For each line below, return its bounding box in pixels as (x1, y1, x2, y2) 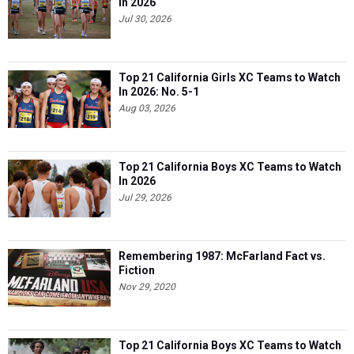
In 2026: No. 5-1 (119, 85, 199, 98)
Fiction (119, 264, 155, 277)
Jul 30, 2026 (119, 13, 171, 24)
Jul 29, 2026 (119, 192, 171, 203)
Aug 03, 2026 (119, 103, 175, 114)
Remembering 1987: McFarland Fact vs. (119, 250, 326, 262)
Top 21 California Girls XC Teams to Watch (119, 71, 341, 84)
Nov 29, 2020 (119, 281, 175, 292)
